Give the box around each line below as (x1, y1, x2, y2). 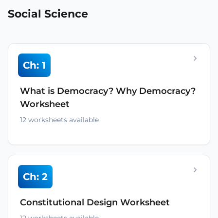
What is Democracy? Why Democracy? (20, 86, 196, 96)
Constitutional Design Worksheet (20, 197, 170, 208)
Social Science (8, 7, 88, 20)
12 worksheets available (20, 115, 99, 124)
